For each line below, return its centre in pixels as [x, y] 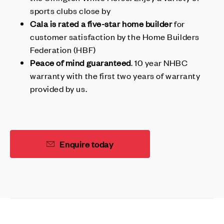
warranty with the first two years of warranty [115, 75]
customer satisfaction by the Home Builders [115, 36]
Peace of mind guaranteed [80, 62]
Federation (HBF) [63, 49]
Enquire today [86, 144]
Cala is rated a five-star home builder [102, 23]
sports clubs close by [70, 10]
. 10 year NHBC [159, 62]
